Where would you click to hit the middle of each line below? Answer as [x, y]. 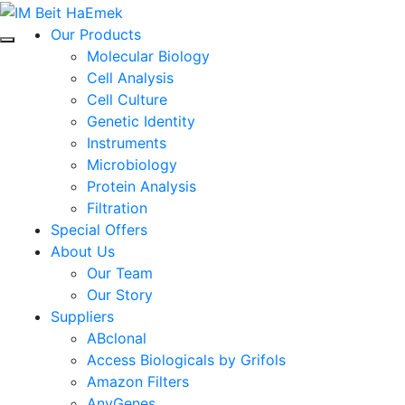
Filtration [117, 207]
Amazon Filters [138, 381]
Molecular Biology [148, 56]
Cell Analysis [130, 77]
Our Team [120, 273]
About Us [83, 251]
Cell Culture [127, 99]
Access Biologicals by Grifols [186, 359]
